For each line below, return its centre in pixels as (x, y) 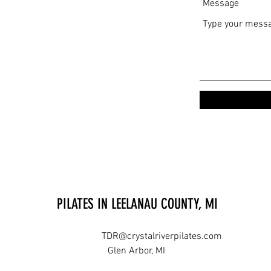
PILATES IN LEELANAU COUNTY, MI (137, 204)
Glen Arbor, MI (136, 251)
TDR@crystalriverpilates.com (162, 237)
